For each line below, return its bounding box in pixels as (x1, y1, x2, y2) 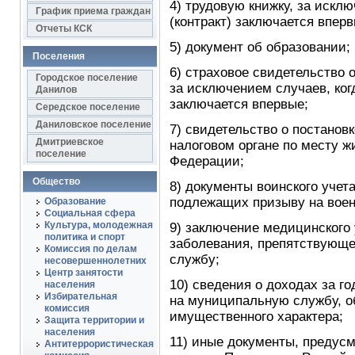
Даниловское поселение (35, 119, 151, 130)
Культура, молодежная (44, 219, 153, 231)
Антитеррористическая (44, 338, 154, 349)
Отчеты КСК (35, 23, 92, 34)
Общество (32, 176, 80, 187)
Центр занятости (44, 267, 123, 278)
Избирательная (44, 291, 117, 302)
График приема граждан (35, 6, 151, 17)
